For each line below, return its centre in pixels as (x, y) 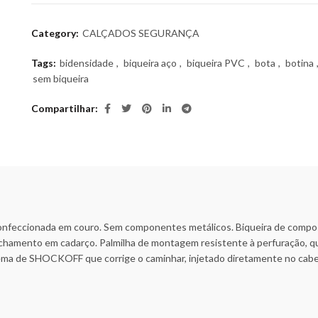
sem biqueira (61, 78)
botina (300, 63)
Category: (56, 33)
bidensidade (87, 63)
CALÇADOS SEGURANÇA (141, 33)
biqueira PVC (216, 63)
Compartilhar (63, 108)
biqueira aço (150, 63)
